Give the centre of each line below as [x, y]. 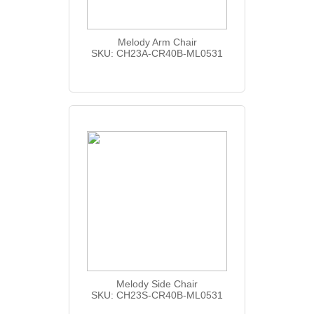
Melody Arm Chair [157, 42]
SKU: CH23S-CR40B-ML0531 [157, 295]
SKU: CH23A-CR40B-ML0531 [157, 53]
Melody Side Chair [157, 284]
